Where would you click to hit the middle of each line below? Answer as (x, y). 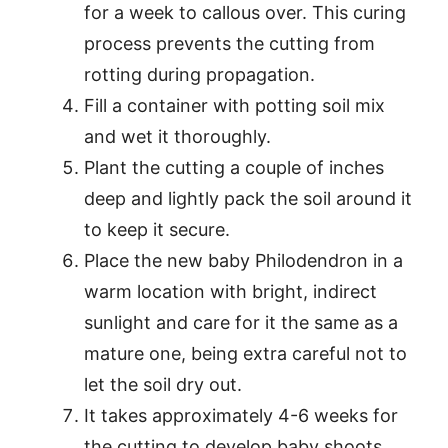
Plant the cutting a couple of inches (234, 167)
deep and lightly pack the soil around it (248, 198)
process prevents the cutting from (229, 43)
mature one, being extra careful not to (245, 353)
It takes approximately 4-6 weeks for (241, 415)
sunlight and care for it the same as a (241, 322)
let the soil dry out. (163, 384)
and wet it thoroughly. (177, 136)
